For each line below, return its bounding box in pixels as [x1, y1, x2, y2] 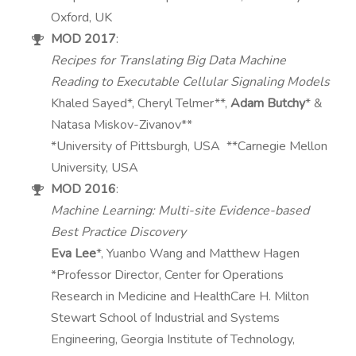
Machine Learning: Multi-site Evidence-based [51, 202, 310, 219]
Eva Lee [51, 245, 97, 262]
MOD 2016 [51, 180, 117, 198]
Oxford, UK [51, 9, 113, 26]
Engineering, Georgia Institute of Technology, [51, 331, 296, 348]
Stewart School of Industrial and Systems [51, 309, 281, 327]
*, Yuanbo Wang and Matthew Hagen [96, 245, 300, 262]
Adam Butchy [230, 95, 306, 112]
